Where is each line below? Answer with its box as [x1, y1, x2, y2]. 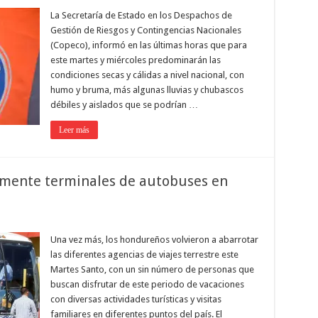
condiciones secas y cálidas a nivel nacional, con [50, 70, 244, 80]
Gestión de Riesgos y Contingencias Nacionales [50, 25, 241, 35]
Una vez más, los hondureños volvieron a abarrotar [50, 234, 258, 245]
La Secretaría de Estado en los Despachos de [50, 10, 232, 21]
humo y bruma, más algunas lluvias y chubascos [50, 84, 243, 95]
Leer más [58, 125, 89, 135]
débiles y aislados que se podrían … [50, 99, 198, 110]
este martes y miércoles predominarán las [50, 55, 221, 65]
